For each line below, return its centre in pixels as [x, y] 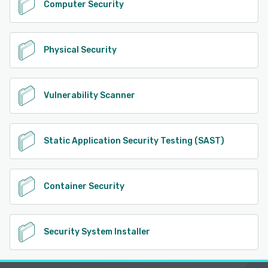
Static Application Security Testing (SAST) [134, 141]
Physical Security [80, 50]
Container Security [84, 186]
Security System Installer [97, 232]
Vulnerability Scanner [89, 95]
